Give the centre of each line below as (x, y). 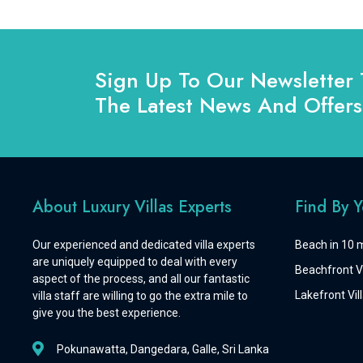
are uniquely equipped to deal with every (135, 262)
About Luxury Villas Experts (132, 207)
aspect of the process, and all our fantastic (141, 279)
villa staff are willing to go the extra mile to (140, 296)
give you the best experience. (107, 313)
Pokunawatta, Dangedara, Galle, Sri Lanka (163, 349)
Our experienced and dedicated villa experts (144, 245)
